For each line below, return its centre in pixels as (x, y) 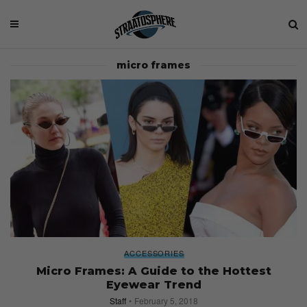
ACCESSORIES (154, 253)
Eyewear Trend (153, 284)
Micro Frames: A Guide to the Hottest (153, 271)
